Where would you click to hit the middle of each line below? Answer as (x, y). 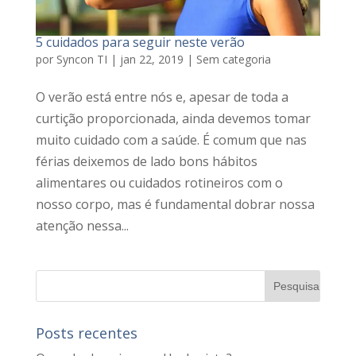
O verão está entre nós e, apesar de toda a (162, 97)
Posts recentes (86, 333)
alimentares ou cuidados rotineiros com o (159, 182)
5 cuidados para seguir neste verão (140, 42)
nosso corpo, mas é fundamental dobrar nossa (175, 204)
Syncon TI (81, 59)
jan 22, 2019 (151, 59)
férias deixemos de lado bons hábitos (146, 161)
